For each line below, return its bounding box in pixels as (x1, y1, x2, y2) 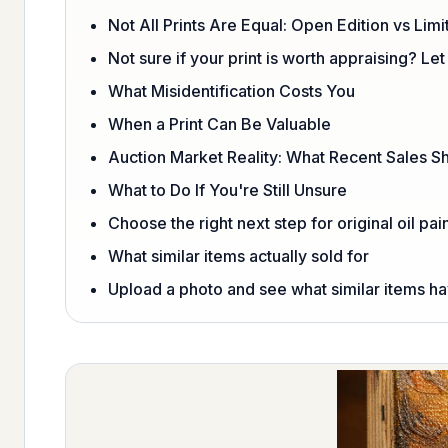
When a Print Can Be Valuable (108, 113, 331, 134)
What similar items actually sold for (108, 245, 369, 266)
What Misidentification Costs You (108, 80, 355, 101)
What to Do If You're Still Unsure (108, 179, 347, 200)
